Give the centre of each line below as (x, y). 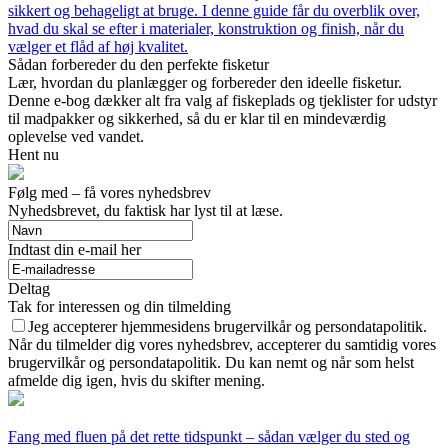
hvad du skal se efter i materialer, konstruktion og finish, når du (206, 28)
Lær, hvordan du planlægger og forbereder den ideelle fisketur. (205, 82)
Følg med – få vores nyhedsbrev (109, 192)
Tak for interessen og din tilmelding (119, 306)
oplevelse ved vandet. (76, 136)
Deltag (29, 288)
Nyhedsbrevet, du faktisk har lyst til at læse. (145, 210)
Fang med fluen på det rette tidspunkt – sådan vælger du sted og (209, 436)
